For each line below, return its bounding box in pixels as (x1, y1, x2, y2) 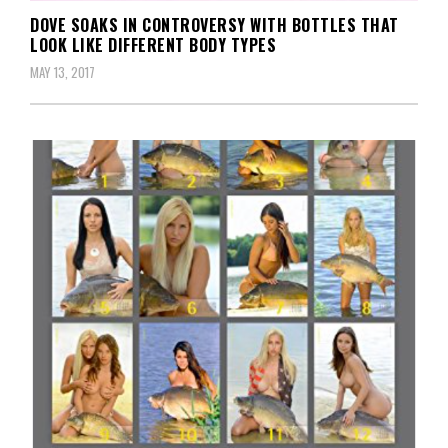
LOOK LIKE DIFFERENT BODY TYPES (30, 32, 276, 57)
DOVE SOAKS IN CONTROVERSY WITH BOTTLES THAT (30, 12, 399, 37)
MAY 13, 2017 (30, 61, 95, 82)
